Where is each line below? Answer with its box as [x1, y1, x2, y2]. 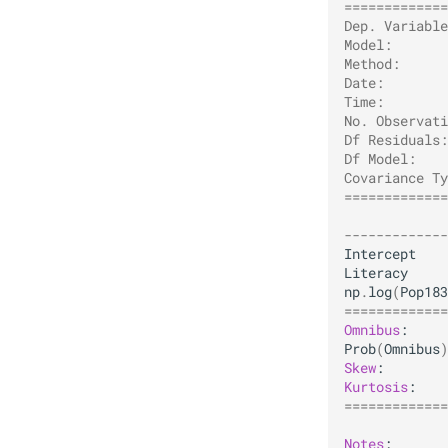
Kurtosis [344, 377, 408, 396]
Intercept [344, 244, 416, 263]
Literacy [344, 263, 408, 282]
